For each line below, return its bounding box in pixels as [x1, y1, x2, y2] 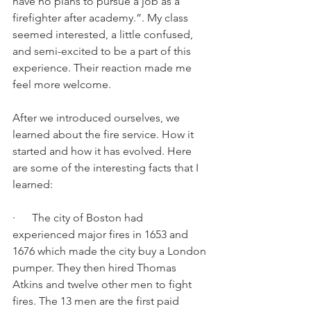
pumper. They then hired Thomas [12, 261, 179, 274]
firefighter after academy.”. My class [12, 11, 191, 24]
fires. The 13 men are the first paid [12, 294, 182, 308]
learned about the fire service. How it [12, 128, 196, 141]
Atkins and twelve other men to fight [12, 278, 194, 291]
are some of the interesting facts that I [12, 161, 201, 174]
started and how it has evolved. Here [12, 144, 194, 158]
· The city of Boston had [12, 211, 146, 224]
